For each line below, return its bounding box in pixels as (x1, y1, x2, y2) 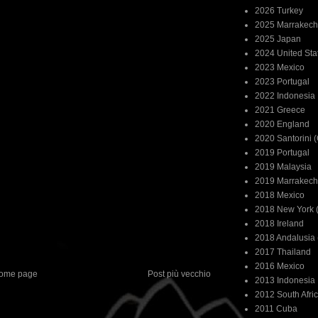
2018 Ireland (255, 219, 304, 229)
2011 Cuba (255, 304, 297, 314)
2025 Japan (255, 34, 301, 44)
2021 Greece (255, 105, 305, 115)
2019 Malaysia (255, 162, 312, 172)
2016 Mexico (255, 261, 305, 271)
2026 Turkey (255, 6, 303, 16)
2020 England (255, 119, 309, 129)
